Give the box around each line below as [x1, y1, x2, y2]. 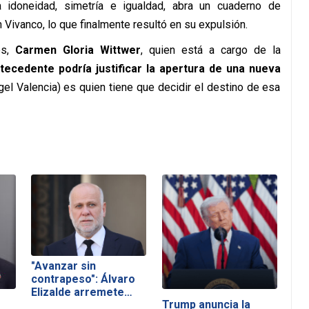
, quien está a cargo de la [140, 43, 281, 57]
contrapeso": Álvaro [31, 272, 136, 286]
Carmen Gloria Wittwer [14, 43, 141, 57]
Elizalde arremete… [31, 286, 133, 299]
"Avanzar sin [31, 259, 97, 273]
